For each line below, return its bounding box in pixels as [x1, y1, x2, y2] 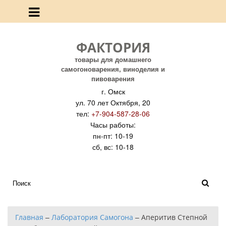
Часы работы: [90, 120, 136, 130]
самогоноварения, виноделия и [61, 64, 165, 74]
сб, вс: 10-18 [92, 142, 134, 152]
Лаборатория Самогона [51, 212, 133, 222]
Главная [15, 212, 43, 222]
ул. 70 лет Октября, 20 [76, 97, 150, 107]
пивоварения [91, 74, 135, 83]
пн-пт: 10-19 [93, 131, 133, 141]
